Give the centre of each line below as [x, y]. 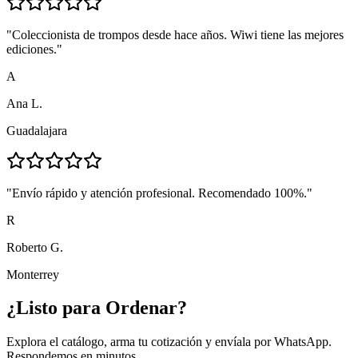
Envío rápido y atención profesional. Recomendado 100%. [159, 193]
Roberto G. [35, 247]
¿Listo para [56, 308]
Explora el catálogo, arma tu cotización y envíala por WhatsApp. [169, 342]
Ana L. [24, 103]
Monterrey [33, 274]
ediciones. [32, 49]
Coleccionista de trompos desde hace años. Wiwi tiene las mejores [178, 34]
